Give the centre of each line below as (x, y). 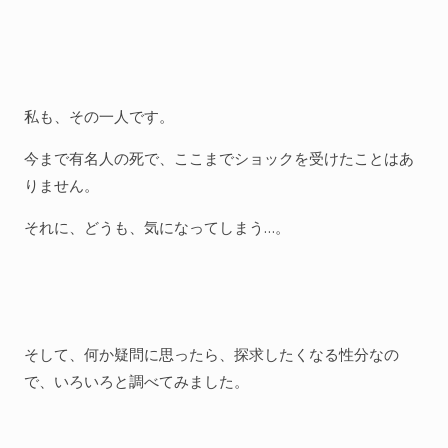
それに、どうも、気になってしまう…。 (157, 227)
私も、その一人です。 (99, 116)
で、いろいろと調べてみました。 (136, 381)
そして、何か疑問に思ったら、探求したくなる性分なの (211, 354)
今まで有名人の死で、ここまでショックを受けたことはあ (219, 158)
